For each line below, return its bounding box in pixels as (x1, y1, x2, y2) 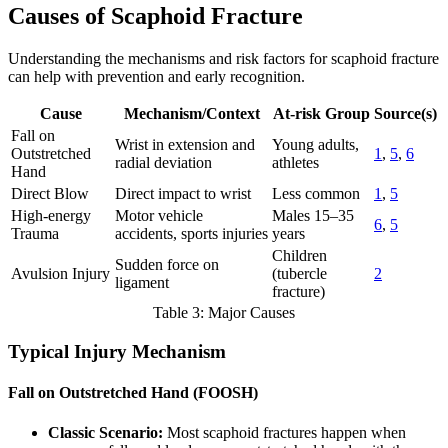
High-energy (11, 207, 91, 225)
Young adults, (272, 136, 359, 154)
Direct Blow (11, 185, 89, 203)
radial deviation (115, 154, 212, 172)
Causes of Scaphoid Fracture (8, 3, 303, 30)
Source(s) (374, 105, 437, 123)
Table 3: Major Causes (153, 304, 295, 322)
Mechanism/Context (123, 105, 260, 123)
